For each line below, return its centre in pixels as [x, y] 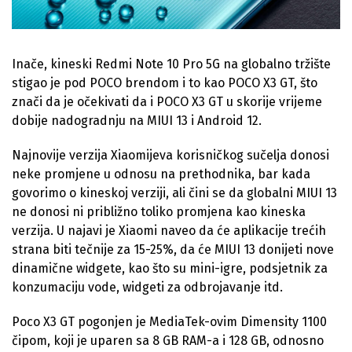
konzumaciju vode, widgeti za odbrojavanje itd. [147, 287]
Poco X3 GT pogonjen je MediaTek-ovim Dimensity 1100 [169, 321]
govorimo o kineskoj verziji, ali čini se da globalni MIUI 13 [174, 192]
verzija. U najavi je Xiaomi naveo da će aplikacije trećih [169, 230]
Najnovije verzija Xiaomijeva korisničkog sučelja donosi [170, 155]
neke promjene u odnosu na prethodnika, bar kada [161, 174]
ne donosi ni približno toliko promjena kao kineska [159, 211]
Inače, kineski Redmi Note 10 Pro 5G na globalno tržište [171, 64]
